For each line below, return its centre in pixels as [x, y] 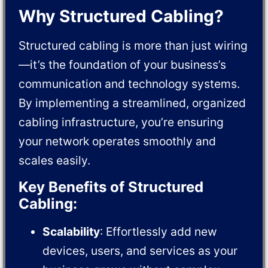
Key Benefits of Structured [111, 187]
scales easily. [55, 161]
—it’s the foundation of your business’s [123, 65]
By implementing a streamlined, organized [133, 103]
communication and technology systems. [130, 84]
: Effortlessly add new [159, 231]
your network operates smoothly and [118, 141]
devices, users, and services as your [140, 250]
